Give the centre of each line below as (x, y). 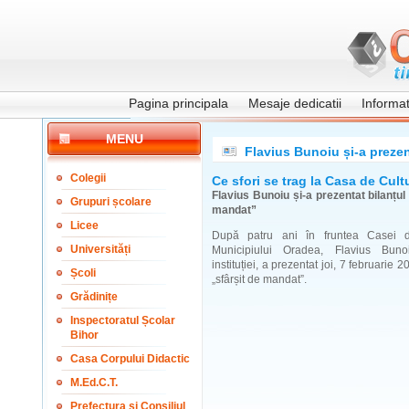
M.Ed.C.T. (94, 383)
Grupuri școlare (111, 202)
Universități (100, 249)
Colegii (88, 178)
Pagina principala (178, 103)
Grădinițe (94, 297)
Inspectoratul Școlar (123, 320)
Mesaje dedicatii (295, 103)
